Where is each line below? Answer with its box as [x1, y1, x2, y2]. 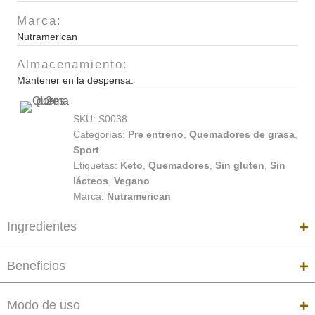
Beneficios [7, 259, 65, 274]
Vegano [114, 175, 150, 187]
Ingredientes [7, 219, 77, 234]
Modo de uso [7, 298, 80, 313]
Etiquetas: [73, 160, 120, 172]
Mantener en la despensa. [17, 75, 134, 86]
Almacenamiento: [17, 58, 128, 72]
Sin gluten [215, 160, 264, 172]
